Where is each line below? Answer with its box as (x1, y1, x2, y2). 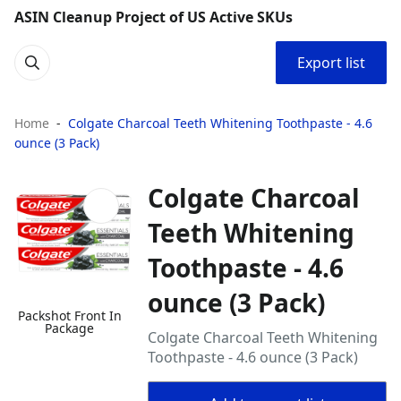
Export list (297, 53, 365, 73)
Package (45, 320, 95, 337)
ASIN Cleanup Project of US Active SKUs (14, 7, 293, 27)
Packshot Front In (17, 307, 122, 325)
